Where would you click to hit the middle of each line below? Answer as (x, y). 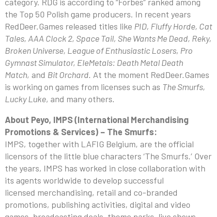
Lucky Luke (25, 99)
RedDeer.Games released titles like (70, 26)
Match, (17, 74)
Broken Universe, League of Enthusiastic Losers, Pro (99, 50)
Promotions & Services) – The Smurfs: (81, 132)
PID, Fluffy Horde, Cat (173, 26)
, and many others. (80, 99)
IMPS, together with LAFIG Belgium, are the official (99, 144)
